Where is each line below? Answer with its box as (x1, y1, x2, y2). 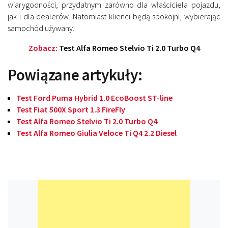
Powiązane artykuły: (8, 65, 142, 85)
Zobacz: (28, 43, 59, 53)
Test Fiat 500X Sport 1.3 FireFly (16, 104, 125, 115)
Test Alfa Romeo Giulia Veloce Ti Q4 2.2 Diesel (16, 128, 177, 138)
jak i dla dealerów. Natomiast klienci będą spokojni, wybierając (8, 11, 220, 22)
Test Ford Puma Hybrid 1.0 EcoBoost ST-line (16, 93, 173, 103)
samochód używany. (8, 23, 74, 34)
